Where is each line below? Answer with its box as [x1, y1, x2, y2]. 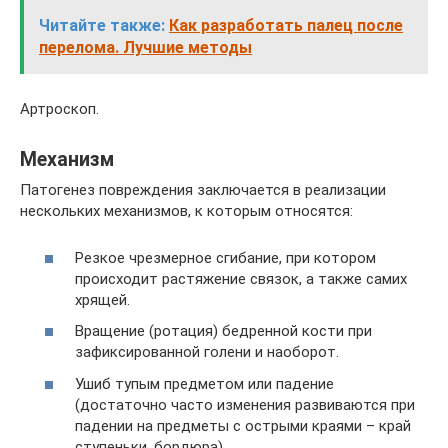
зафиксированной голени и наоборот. [75, 343, 339, 361]
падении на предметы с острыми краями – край [75, 416, 411, 435]
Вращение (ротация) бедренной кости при [75, 322, 372, 340]
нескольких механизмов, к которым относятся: [20, 202, 353, 220]
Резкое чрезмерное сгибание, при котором [75, 248, 376, 267]
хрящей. [75, 290, 130, 309]
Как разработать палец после [169, 16, 403, 35]
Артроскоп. [20, 100, 99, 118]
